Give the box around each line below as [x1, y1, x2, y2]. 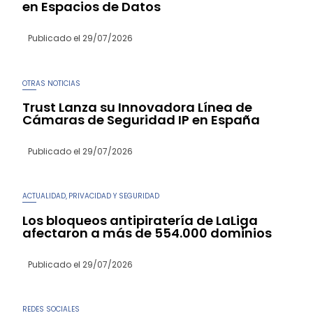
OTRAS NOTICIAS [22, 78, 81, 89]
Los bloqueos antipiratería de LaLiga [22, 211, 259, 229]
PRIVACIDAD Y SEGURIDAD [68, 191, 160, 202]
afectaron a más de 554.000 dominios [22, 224, 272, 242]
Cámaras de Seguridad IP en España [22, 110, 261, 129]
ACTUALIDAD [22, 191, 66, 202]
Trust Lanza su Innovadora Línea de [22, 98, 253, 116]
